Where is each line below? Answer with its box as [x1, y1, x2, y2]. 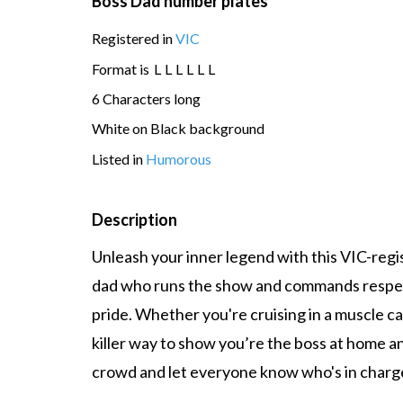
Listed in [92, 149, 146, 167]
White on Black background [92, 120, 264, 138]
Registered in [92, 30, 175, 48]
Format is [92, 59, 152, 77]
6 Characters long [92, 89, 201, 107]
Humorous [146, 149, 211, 167]
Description [92, 209, 177, 229]
